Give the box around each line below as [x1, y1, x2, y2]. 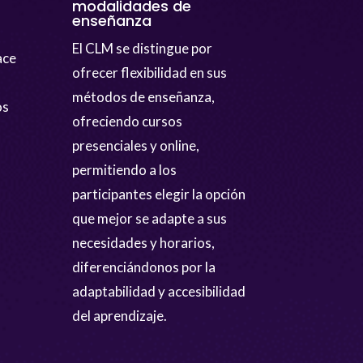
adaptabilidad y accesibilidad [72, 283, 246, 301]
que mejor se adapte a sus [72, 210, 228, 228]
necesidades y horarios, [72, 234, 216, 252]
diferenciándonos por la [72, 258, 216, 276]
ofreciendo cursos [72, 113, 183, 130]
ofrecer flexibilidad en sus [72, 64, 228, 82]
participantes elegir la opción [72, 186, 246, 203]
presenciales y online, [72, 137, 200, 155]
